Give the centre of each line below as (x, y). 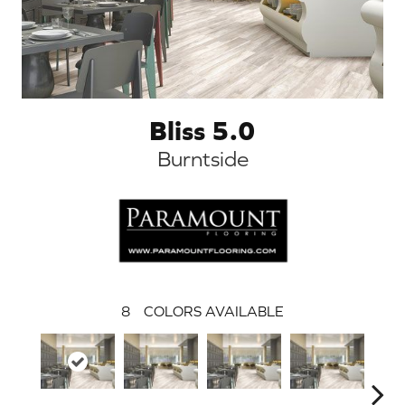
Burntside (202, 158)
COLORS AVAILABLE (214, 311)
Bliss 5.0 (202, 130)
